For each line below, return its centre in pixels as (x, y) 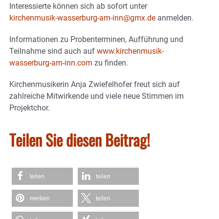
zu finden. (110, 63)
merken (40, 199)
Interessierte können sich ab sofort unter (78, 6)
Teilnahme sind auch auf (53, 51)
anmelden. (175, 18)
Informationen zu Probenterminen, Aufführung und (96, 40)
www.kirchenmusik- (130, 51)
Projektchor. (30, 108)
